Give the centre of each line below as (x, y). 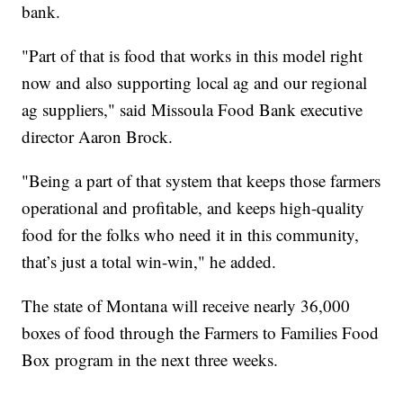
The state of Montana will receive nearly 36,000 (186, 305)
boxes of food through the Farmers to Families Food (201, 332)
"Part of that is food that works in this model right (193, 55)
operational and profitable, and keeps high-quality (193, 207)
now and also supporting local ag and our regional (195, 82)
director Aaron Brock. (98, 136)
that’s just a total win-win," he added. (149, 261)
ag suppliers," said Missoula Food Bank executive (193, 109)
